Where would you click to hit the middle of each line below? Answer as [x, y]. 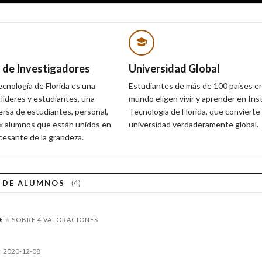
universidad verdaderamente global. [194, 124]
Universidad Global [174, 68]
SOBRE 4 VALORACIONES [55, 219]
